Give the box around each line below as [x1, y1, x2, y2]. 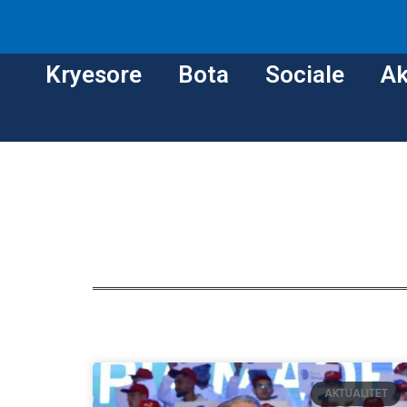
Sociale [265, 61, 344, 89]
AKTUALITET [323, 387, 388, 401]
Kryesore [45, 61, 142, 89]
